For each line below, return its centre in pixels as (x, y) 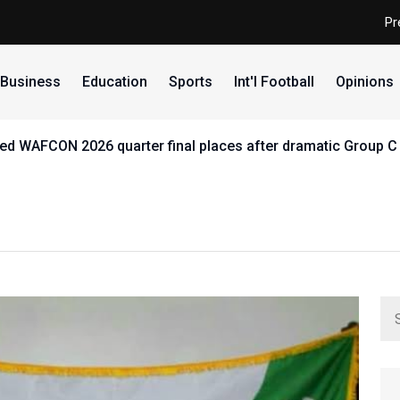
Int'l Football (274, 82)
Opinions (364, 82)
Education (114, 82)
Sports (190, 82)
